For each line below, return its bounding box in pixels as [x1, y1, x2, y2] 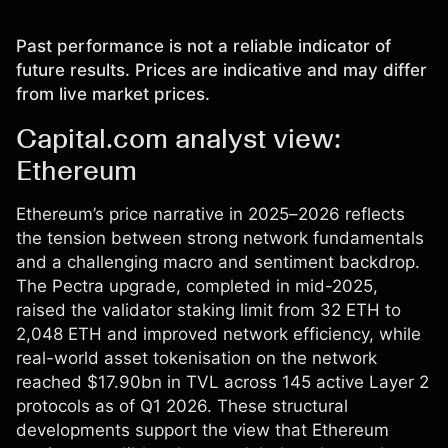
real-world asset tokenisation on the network [16, 348, 377, 369]
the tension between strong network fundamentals [16, 228, 424, 249]
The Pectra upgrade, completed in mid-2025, [16, 276, 378, 297]
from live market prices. [16, 84, 210, 105]
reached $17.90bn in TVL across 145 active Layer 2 [16, 372, 429, 393]
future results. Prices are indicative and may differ [16, 60, 427, 81]
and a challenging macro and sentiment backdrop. [16, 252, 420, 273]
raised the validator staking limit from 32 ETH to [16, 300, 401, 321]
